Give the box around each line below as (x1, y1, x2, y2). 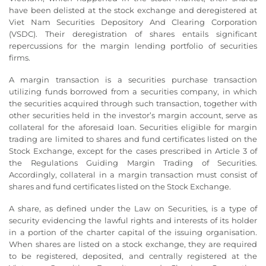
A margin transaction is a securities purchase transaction (9, 74, 257, 84)
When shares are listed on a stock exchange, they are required (9, 239, 257, 249)
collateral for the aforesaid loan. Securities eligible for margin (9, 122, 257, 132)
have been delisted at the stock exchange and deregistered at (9, 5, 257, 15)
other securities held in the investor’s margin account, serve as (9, 110, 257, 120)
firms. (9, 53, 30, 62)
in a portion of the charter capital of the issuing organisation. (9, 227, 257, 237)
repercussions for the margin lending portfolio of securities (9, 41, 257, 50)
